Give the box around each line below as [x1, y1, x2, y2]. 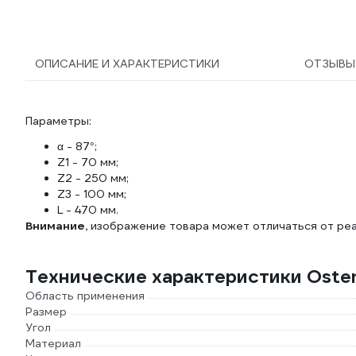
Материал [25, 336, 81, 350]
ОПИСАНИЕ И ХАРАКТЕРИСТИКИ [35, 56, 219, 71]
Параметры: [25, 114, 91, 128]
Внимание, [25, 219, 87, 233]
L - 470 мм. [57, 203, 118, 217]
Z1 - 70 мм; [57, 155, 118, 169]
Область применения [25, 288, 145, 303]
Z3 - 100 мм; [57, 187, 126, 201]
